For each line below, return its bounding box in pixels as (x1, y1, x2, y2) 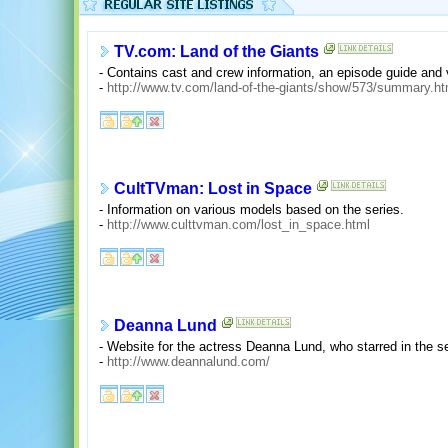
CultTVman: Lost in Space (114, 180, 312, 198)
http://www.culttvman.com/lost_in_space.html (107, 216, 370, 232)
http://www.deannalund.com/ (107, 353, 270, 369)
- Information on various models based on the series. (99, 201, 404, 217)
